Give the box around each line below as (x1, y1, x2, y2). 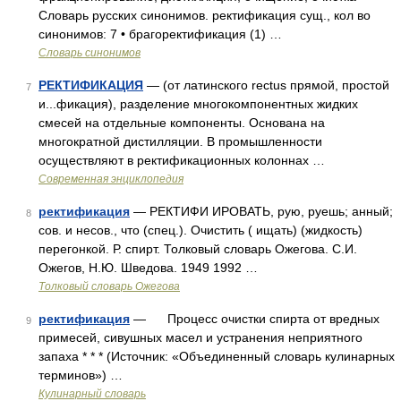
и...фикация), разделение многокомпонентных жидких (38, 97, 358, 111)
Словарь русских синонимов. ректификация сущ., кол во (38, 8, 371, 22)
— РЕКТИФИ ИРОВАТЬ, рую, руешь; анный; (130, 204, 393, 218)
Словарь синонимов (38, 47, 141, 59)
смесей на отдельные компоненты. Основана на (38, 115, 325, 130)
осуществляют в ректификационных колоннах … (38, 153, 325, 167)
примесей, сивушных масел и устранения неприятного (38, 330, 363, 345)
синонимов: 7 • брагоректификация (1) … (38, 27, 282, 41)
